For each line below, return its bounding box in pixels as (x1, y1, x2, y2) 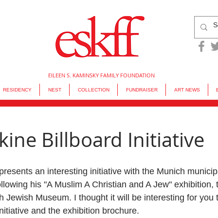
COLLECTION (77, 87, 109, 92)
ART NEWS (174, 87, 200, 92)
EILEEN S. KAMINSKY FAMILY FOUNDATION (48, 72, 155, 79)
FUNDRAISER (126, 87, 158, 92)
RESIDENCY (2, 87, 32, 92)
